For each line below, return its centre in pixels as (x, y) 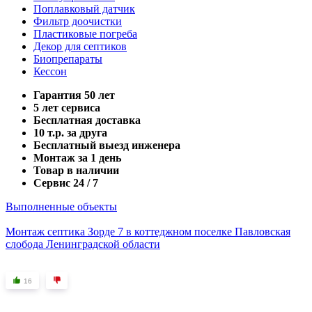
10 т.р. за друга (70, 133)
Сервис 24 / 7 (66, 183)
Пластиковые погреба (85, 34)
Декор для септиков (80, 47)
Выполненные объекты (61, 207)
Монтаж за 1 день (77, 158)
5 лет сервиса (67, 108)
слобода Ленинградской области (83, 244)
